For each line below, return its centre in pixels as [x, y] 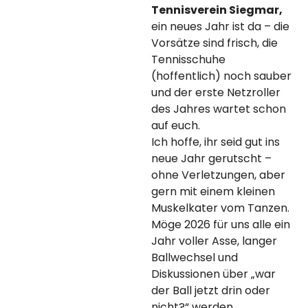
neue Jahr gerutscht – [211, 158]
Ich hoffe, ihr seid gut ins [215, 142]
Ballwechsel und [194, 257]
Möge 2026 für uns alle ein [220, 224]
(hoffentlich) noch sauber [221, 76]
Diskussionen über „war [213, 274]
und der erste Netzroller [216, 92]
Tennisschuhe [188, 59]
